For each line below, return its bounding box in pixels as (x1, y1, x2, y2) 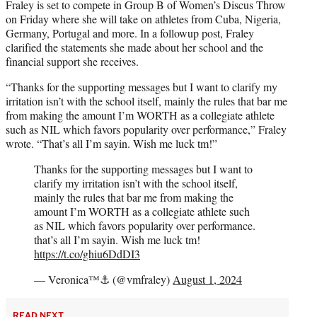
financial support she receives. (6, 54, 139, 69)
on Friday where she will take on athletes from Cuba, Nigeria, (6, 11, 281, 27)
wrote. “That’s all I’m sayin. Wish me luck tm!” (6, 136, 217, 151)
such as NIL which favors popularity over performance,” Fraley (6, 122, 287, 137)
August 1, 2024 (173, 272, 242, 287)
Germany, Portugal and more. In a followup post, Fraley (6, 25, 254, 41)
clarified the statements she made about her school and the (6, 40, 263, 55)
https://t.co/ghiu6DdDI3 (34, 246, 140, 262)
